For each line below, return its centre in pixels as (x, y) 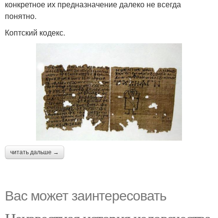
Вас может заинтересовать (86, 194)
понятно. (21, 16)
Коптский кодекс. (35, 32)
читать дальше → (35, 152)
